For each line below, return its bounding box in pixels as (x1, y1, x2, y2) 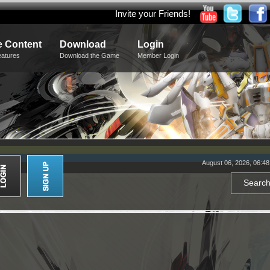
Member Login (137, 52, 179, 59)
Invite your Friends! (115, 8, 190, 19)
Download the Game (60, 52, 119, 59)
